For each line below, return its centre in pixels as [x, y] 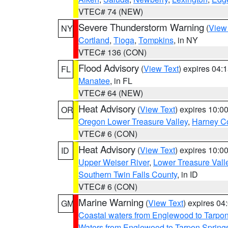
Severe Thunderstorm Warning [141, 27]
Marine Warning [111, 202]
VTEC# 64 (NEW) [111, 93]
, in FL [121, 81]
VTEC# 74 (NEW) [111, 11]
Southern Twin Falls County [128, 174]
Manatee [94, 81]
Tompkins [156, 40]
